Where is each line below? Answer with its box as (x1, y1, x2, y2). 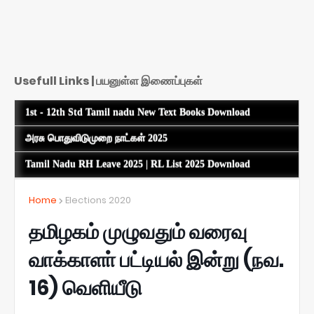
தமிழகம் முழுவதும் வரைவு (29, 217, 247, 246)
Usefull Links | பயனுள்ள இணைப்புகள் (14, 73, 203, 90)
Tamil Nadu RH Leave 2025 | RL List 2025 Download (25, 158, 250, 170)
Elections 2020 (65, 193, 131, 207)
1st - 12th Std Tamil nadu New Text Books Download (25, 107, 250, 118)
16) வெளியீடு (29, 273, 142, 302)
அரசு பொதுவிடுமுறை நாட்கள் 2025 (25, 132, 168, 144)
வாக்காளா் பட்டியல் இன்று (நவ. (29, 245, 284, 274)
